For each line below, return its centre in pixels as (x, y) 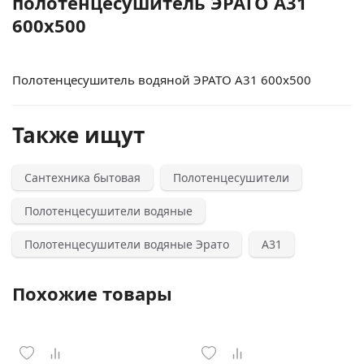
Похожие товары (92, 293)
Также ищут (78, 135)
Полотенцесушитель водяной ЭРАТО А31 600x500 (162, 80)
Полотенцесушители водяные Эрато (127, 244)
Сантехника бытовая (82, 178)
